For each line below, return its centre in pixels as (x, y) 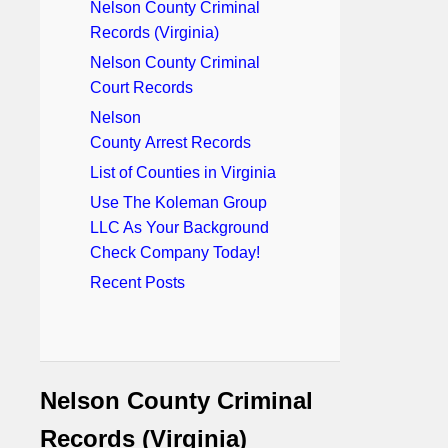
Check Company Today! (175, 252)
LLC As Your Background (179, 227)
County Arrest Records (170, 142)
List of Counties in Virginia (183, 172)
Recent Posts (137, 282)
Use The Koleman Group (178, 202)
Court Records (141, 87)
